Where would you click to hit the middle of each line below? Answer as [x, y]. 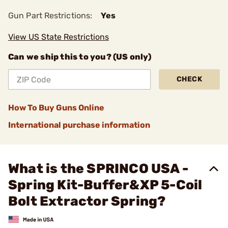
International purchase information [79, 125]
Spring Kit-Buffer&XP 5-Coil [105, 185]
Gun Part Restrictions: [50, 16]
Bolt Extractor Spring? [87, 201]
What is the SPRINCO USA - [98, 169]
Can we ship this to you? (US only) [80, 57]
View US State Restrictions [59, 37]
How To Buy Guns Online [56, 108]
